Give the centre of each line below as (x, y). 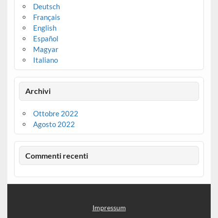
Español (45, 38)
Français (46, 17)
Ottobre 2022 (55, 114)
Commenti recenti (57, 155)
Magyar (45, 49)
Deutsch (46, 6)
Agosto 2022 (54, 124)
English (45, 27)
